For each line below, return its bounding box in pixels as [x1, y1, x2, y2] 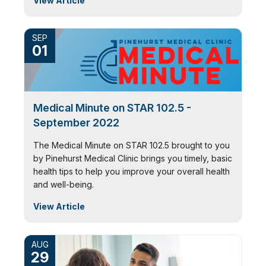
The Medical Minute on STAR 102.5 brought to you [33, 140, 230, 150]
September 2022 [33, 116, 119, 129]
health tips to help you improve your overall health [33, 166, 230, 176]
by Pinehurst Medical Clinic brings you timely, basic [33, 153, 232, 163]
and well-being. [33, 179, 94, 189]
